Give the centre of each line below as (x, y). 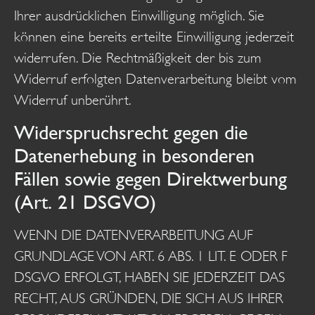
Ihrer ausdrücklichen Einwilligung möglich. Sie (139, 15)
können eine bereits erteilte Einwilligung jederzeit (154, 37)
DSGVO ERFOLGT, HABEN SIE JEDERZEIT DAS (149, 277)
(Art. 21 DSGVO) (85, 201)
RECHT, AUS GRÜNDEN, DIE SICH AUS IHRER (148, 298)
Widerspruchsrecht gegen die (131, 132)
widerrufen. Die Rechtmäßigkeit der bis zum (137, 58)
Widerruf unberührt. (73, 100)
